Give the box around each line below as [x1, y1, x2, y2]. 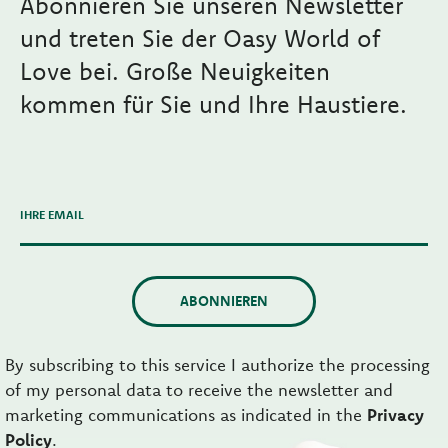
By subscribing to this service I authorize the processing [5, 354, 430, 376]
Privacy [367, 404, 424, 426]
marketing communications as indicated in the [5, 404, 367, 426]
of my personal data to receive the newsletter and [5, 379, 393, 401]
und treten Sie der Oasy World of [20, 23, 380, 54]
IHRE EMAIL [20, 207, 84, 223]
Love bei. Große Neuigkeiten [20, 56, 330, 87]
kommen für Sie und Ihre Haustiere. [20, 89, 407, 120]
